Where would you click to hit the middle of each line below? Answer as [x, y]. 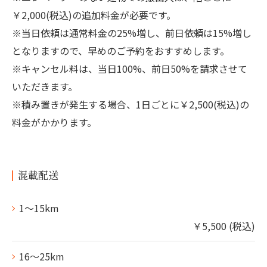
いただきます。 [45, 86]
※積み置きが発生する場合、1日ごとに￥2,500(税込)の [131, 104]
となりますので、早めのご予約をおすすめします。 [121, 51]
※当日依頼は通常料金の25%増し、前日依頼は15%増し [132, 33]
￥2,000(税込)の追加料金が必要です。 [94, 15]
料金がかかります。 [54, 122]
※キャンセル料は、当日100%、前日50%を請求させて [130, 69]
